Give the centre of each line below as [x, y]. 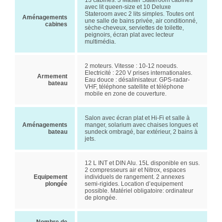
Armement [52, 76]
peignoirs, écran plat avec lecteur [129, 35]
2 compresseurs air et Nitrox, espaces [135, 170]
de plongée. [101, 198]
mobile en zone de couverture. [126, 94]
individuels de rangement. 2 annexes [135, 177]
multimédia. [100, 42]
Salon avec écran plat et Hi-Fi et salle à [137, 118]
